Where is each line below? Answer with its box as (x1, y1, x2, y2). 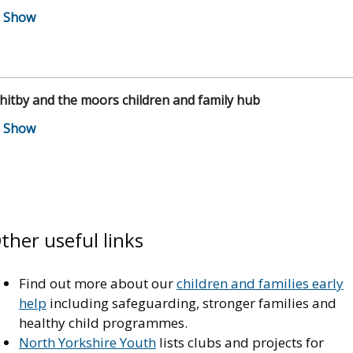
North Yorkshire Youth (19, 333, 156, 351)
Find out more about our (19, 273, 176, 292)
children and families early (176, 273, 344, 292)
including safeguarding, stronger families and (46, 293, 336, 312)
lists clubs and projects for (156, 333, 324, 351)
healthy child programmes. (19, 313, 188, 332)
